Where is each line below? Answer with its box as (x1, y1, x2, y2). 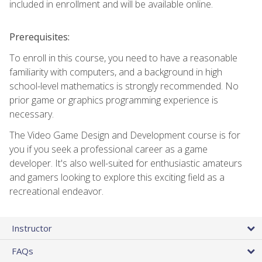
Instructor (12, 222, 52, 234)
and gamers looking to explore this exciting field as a (9, 170, 225, 184)
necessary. (9, 107, 54, 120)
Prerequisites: (9, 30, 70, 43)
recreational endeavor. (9, 184, 104, 198)
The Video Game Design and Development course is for (9, 128, 240, 142)
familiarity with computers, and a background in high (9, 65, 222, 78)
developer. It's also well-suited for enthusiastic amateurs (9, 156, 242, 170)
